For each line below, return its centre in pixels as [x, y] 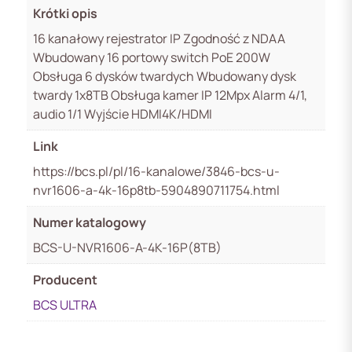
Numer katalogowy [90, 222]
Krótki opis [65, 13]
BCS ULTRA [65, 304]
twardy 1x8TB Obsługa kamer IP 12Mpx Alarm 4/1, [170, 95]
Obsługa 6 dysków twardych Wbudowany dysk [165, 76]
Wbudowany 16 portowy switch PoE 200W [152, 57]
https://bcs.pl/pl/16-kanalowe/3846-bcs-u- [156, 171]
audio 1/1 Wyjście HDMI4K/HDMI [123, 114]
